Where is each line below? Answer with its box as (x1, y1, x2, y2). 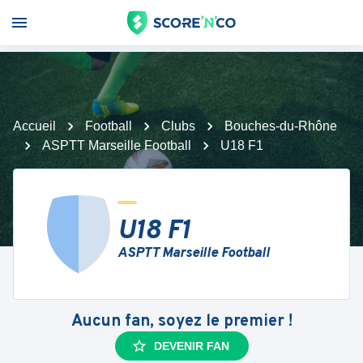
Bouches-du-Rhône (224, 119, 337, 133)
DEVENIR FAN (153, 340, 229, 352)
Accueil (13, 119, 56, 133)
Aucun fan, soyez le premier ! (70, 311, 293, 332)
